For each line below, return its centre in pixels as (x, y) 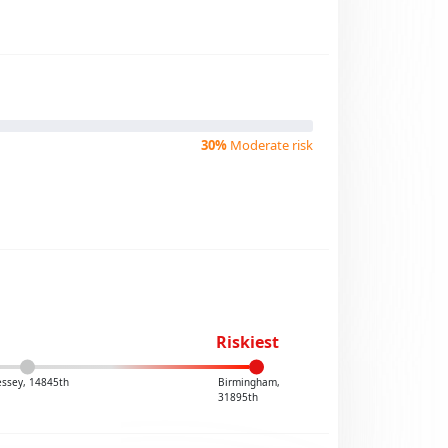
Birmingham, (248, 382)
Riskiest (247, 342)
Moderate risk (270, 145)
